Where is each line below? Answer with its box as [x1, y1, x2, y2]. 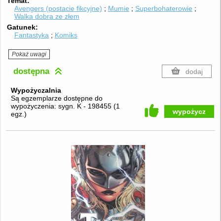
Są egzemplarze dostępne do [10, 94, 103, 103]
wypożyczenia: [10, 102, 58, 110]
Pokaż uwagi [12, 51, 47, 57]
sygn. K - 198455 [58, 102, 113, 110]
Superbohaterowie [135, 4, 192, 13]
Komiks [54, 31, 77, 39]
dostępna [13, 66, 52, 76]
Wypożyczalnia [10, 86, 61, 95]
